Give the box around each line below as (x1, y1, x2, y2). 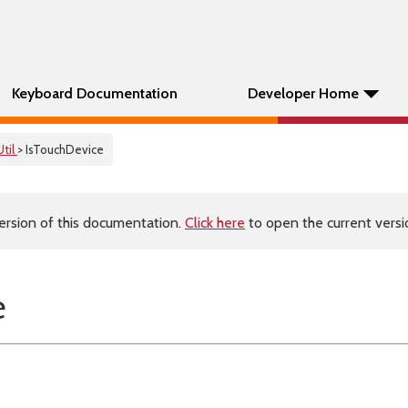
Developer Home (248, 85, 359, 102)
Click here (185, 214, 245, 231)
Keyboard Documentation (12, 85, 178, 102)
